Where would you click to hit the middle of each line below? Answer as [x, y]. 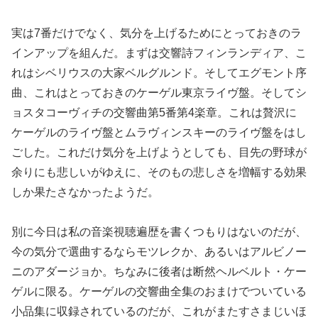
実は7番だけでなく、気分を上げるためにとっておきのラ [157, 33]
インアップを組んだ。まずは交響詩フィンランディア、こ [159, 53]
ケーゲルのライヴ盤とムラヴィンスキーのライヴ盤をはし [159, 132]
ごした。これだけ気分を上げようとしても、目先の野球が [159, 152]
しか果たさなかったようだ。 [85, 192]
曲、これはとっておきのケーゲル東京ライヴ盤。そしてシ [159, 92]
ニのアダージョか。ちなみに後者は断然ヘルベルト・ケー [159, 272]
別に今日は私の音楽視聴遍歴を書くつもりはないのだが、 [159, 232]
